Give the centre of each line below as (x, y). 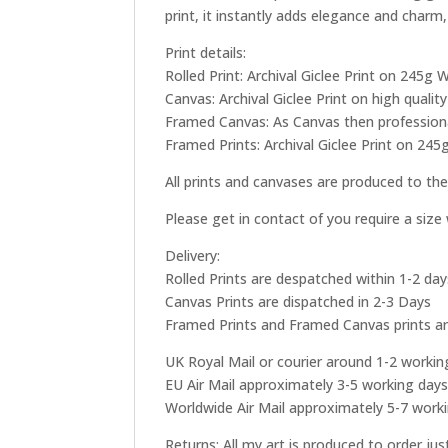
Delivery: (193, 255)
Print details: (206, 52)
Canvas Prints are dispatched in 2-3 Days (298, 301)
